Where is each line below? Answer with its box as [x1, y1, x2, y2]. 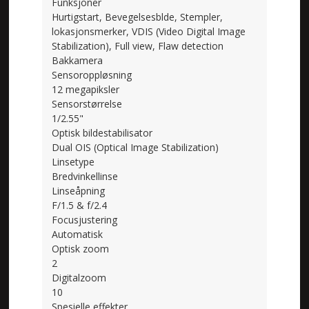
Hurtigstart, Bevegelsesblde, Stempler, [52, 10, 223, 23]
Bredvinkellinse [52, 169, 119, 183]
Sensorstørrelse [52, 97, 123, 110]
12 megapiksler [52, 82, 120, 96]
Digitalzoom [52, 270, 107, 284]
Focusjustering [52, 212, 118, 226]
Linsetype [52, 154, 95, 168]
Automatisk [52, 227, 103, 241]
